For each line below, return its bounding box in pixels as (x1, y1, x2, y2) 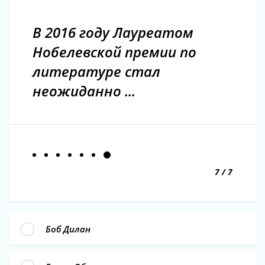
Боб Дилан (46, 223, 91, 235)
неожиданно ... (33, 81, 135, 101)
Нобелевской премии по (33, 42, 196, 62)
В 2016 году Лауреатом (33, 22, 193, 43)
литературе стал (33, 62, 160, 82)
